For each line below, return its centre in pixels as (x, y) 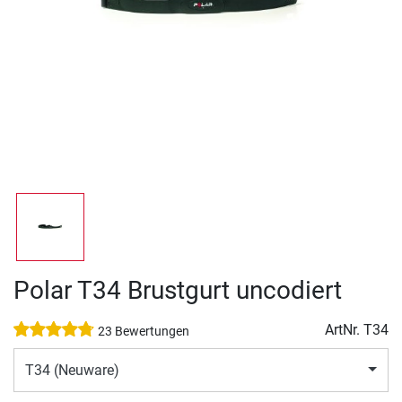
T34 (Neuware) (72, 370)
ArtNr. (344, 330)
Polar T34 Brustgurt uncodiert (178, 291)
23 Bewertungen (144, 332)
